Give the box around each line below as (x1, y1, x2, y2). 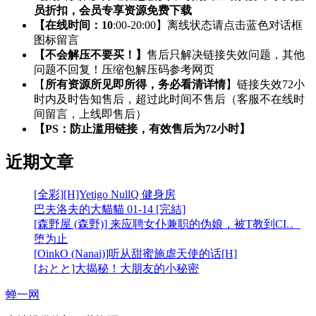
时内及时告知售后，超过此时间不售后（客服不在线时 (34, 93, 305, 106)
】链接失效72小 (226, 78, 305, 91)
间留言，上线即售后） (34, 108, 147, 121)
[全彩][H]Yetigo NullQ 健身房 (34, 188, 176, 201)
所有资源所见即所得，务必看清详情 (45, 78, 226, 91)
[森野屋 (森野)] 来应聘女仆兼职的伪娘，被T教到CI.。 (34, 218, 300, 231)
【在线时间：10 (34, 19, 113, 32)
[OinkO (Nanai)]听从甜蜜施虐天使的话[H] (34, 248, 237, 260)
